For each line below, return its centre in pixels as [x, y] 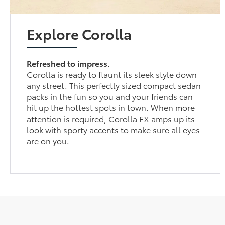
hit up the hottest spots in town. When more [111, 107]
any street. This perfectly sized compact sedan [114, 85]
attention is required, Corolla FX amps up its [111, 118]
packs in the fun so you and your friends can [110, 96]
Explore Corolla [79, 33]
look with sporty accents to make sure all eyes [114, 129]
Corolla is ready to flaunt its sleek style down [112, 74]
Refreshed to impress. [69, 63]
